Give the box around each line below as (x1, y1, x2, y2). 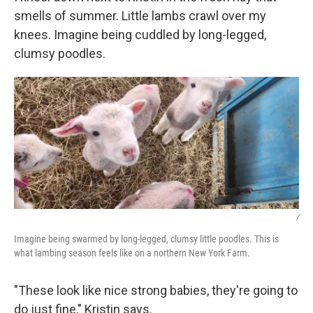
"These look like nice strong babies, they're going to (14, 282, 298, 298)
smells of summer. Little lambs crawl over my (14, 8, 266, 24)
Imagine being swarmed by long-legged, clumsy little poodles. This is (14, 233, 279, 245)
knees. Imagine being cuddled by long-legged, (14, 27, 266, 43)
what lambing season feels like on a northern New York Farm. (14, 247, 250, 259)
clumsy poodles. (14, 46, 105, 61)
